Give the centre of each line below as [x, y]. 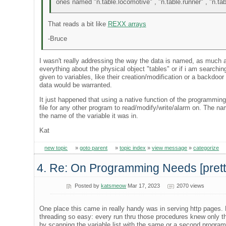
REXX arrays [127, 24]
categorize [206, 148]
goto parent [94, 148]
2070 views [190, 185]
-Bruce [57, 38]
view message [170, 148]
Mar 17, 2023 [143, 185]
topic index [133, 148]
